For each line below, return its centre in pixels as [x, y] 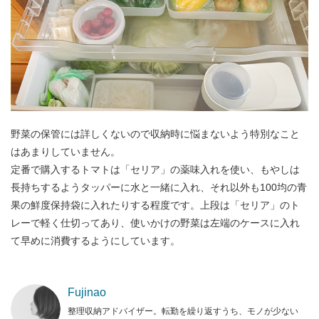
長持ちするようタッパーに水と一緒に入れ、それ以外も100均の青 [159, 187]
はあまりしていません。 [66, 151]
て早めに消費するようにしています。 [95, 240]
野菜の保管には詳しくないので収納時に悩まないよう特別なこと [155, 134]
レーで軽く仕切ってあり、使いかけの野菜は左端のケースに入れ [155, 223]
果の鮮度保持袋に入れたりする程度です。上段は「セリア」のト [155, 205]
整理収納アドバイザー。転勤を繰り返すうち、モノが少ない [183, 311]
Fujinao [87, 292]
